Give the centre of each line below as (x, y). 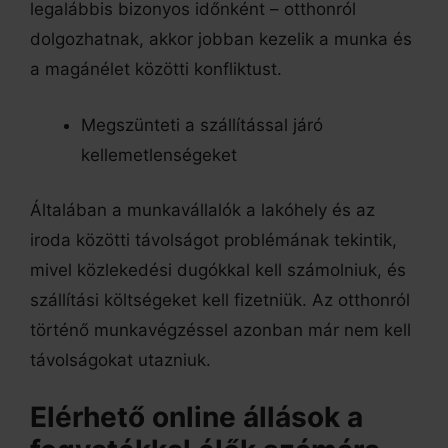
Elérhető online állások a (196, 416)
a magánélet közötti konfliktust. (161, 69)
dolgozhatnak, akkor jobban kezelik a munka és (221, 39)
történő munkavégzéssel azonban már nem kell (220, 330)
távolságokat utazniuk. (123, 360)
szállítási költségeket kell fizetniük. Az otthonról (220, 300)
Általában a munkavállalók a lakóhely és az (202, 210)
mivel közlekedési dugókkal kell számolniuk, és (218, 270)
